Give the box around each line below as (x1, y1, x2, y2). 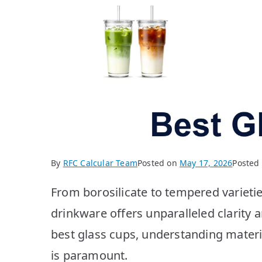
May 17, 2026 (180, 157, 233, 168)
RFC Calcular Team (63, 157, 138, 168)
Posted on (137, 157, 180, 168)
